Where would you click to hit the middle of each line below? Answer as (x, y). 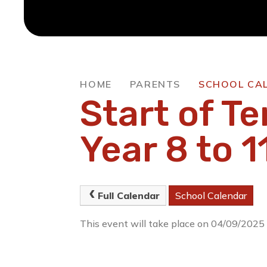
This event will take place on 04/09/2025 (173, 223)
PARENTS (155, 84)
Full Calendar (128, 196)
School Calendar (211, 196)
